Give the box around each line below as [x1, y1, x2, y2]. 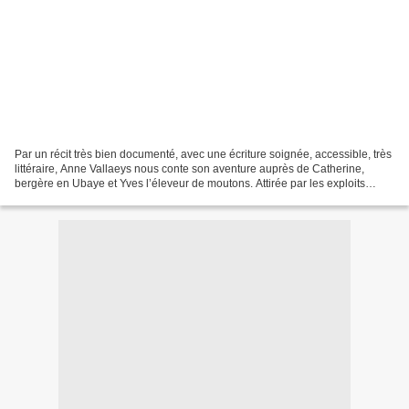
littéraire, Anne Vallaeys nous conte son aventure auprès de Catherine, [15, 162, 364, 175]
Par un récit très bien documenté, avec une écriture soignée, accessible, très [15, 147, 392, 161]
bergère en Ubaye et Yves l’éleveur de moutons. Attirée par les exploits [15, 176, 365, 190]
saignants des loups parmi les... [15, 191, 171, 204]
